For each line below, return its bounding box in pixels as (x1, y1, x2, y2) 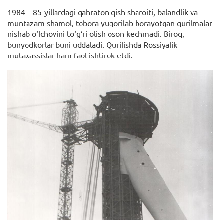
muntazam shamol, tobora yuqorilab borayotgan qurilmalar (7, 18, 212, 28)
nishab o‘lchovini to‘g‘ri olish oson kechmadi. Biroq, (7, 28, 184, 39)
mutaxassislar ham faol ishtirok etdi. (7, 50, 133, 60)
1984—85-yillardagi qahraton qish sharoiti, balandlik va (7, 7, 198, 17)
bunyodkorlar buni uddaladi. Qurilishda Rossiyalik (7, 39, 177, 50)
